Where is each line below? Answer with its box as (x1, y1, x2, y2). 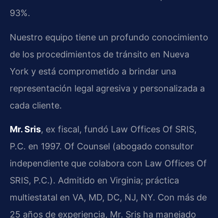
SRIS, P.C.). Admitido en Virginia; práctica (10, 175, 179, 186)
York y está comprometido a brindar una (10, 66, 176, 76)
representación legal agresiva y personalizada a (10, 83, 205, 93)
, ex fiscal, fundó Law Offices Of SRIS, (41, 124, 197, 135)
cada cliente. (10, 100, 62, 110)
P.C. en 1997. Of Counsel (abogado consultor (10, 141, 194, 152)
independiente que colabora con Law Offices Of (10, 158, 207, 169)
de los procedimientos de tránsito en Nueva (10, 49, 189, 59)
